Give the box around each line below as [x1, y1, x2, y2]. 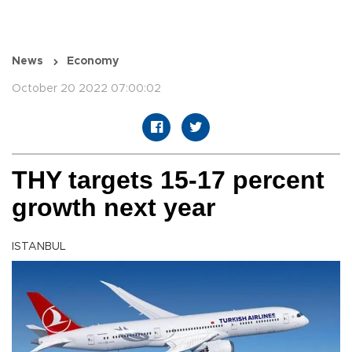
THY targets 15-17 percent [12, 166, 324, 195]
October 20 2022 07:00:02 [12, 83, 161, 95]
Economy [67, 56, 119, 68]
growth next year [12, 193, 215, 222]
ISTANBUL [12, 241, 66, 253]
